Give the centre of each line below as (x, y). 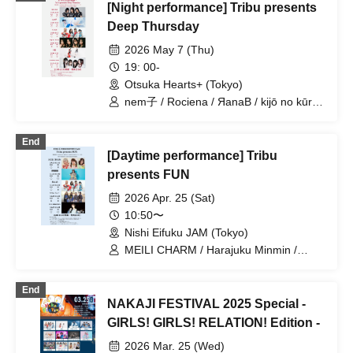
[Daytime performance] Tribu (192, 156)
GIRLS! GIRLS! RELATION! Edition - (214, 323)
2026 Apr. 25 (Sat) (170, 198)
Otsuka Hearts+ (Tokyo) (184, 84)
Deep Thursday (153, 26)
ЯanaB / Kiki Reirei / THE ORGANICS (217, 264)
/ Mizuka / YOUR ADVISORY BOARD (216, 116)
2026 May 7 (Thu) (169, 50)
